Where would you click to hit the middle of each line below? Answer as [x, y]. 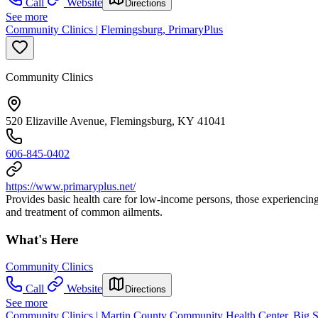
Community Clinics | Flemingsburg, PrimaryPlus [114, 29]
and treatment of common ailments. [84, 212]
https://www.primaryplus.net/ [71, 186]
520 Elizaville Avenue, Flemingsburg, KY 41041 [116, 121]
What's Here [42, 239]
